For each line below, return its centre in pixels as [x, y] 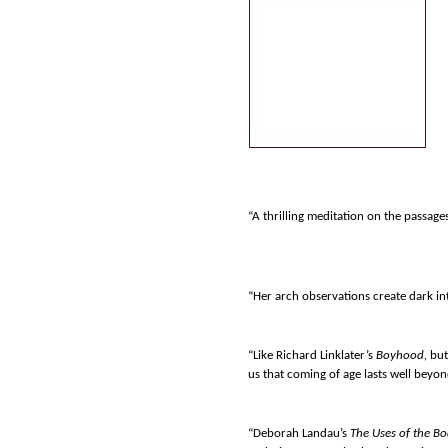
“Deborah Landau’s [299, 434]
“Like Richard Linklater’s [312, 355]
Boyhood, [403, 355]
